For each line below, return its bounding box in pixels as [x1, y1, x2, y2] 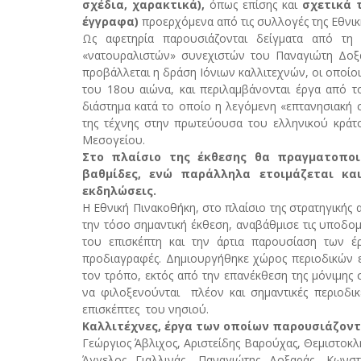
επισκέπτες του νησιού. [82, 301, 209, 317]
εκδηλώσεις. [82, 182, 156, 198]
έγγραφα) [82, 13, 139, 29]
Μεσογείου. [82, 131, 145, 147]
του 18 [82, 81, 120, 97]
